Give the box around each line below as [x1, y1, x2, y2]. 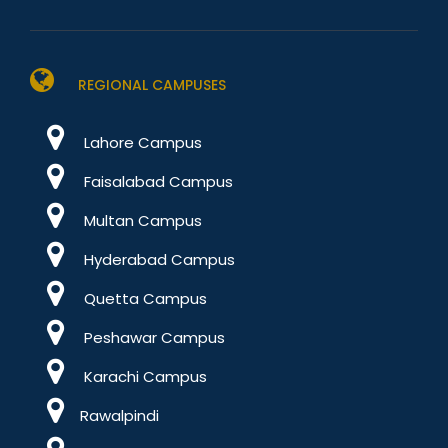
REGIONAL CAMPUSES [74, 75, 226, 96]
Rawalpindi [80, 405, 159, 427]
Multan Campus [80, 210, 202, 232]
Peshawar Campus [80, 327, 225, 349]
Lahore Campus [80, 132, 202, 154]
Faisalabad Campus [80, 171, 233, 193]
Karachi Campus [80, 366, 207, 388]
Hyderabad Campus [80, 249, 235, 271]
